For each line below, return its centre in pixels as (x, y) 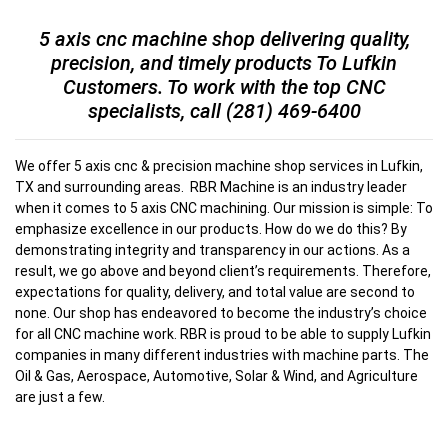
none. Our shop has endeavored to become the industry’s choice (221, 313)
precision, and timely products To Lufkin (224, 63)
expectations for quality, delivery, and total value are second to (215, 292)
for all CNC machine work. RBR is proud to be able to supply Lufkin (223, 334)
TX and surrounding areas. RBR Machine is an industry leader (211, 187)
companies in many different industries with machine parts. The (222, 355)
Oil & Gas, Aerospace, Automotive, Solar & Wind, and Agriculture (216, 376)
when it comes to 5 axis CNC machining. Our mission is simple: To (224, 208)
